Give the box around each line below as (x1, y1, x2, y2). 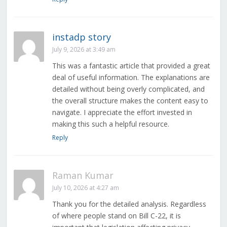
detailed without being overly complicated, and (52, 84, 205, 94)
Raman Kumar (52, 169, 113, 182)
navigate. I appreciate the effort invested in (52, 107, 192, 118)
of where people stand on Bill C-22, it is (52, 211, 181, 221)
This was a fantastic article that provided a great (52, 61, 210, 71)
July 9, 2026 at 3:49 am (52, 45, 116, 54)
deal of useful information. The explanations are (52, 72, 210, 83)
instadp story (52, 31, 111, 44)
